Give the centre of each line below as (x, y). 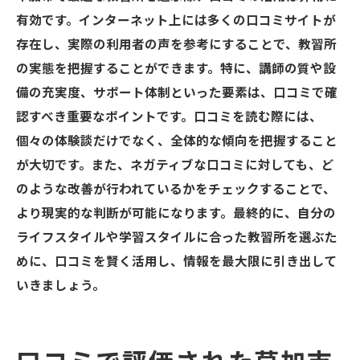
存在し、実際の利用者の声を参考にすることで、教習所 (176, 45)
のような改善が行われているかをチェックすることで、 (176, 190)
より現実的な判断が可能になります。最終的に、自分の (176, 214)
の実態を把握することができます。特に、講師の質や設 (176, 69)
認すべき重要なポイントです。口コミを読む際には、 (169, 117)
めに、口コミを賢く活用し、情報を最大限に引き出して (177, 262)
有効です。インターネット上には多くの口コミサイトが (176, 21)
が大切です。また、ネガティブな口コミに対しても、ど (175, 166)
